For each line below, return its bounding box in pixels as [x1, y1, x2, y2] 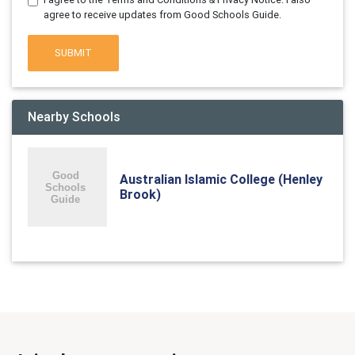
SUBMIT [55, 46, 93, 60]
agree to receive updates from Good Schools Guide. [44, 8, 281, 21]
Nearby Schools [28, 108, 120, 124]
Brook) [120, 185, 161, 202]
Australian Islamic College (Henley [120, 170, 323, 187]
